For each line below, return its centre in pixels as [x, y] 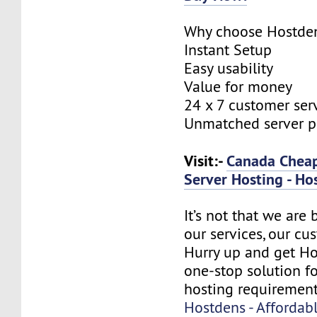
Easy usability [229, 68]
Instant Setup [228, 50]
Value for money [238, 86]
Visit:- [206, 160]
